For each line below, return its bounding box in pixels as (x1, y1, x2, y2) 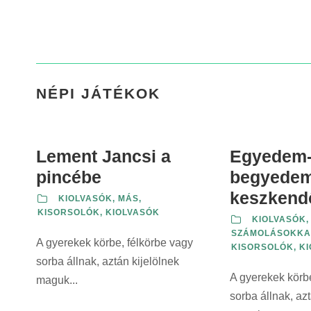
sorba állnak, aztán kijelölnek (36, 255, 179, 267)
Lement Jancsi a (36, 146, 171, 166)
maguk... (36, 274, 78, 286)
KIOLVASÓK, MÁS (58, 194, 139, 203)
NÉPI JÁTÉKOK (36, 85, 160, 101)
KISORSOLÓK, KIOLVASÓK (37, 208, 160, 217)
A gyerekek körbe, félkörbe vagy (36, 237, 193, 249)
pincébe (36, 167, 101, 187)
